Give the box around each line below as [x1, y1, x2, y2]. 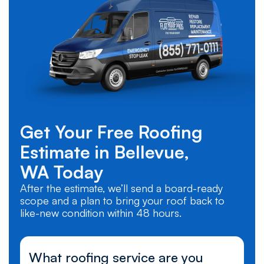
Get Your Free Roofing [19, 120, 203, 143]
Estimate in [19, 140, 110, 163]
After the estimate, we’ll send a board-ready [19, 181, 223, 194]
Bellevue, [114, 140, 189, 163]
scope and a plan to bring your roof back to [19, 193, 225, 207]
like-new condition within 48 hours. [19, 206, 181, 219]
